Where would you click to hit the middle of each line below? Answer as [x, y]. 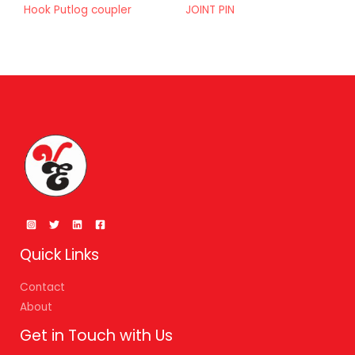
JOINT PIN [210, 10]
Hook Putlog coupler [78, 10]
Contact [42, 287]
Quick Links [59, 255]
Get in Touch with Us [96, 335]
